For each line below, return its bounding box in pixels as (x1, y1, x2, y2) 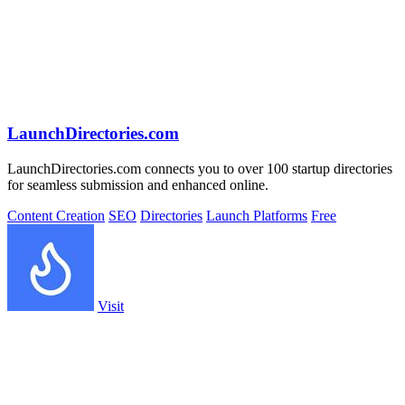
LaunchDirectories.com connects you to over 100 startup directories (7, 160, 392, 176)
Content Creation (7, 207, 105, 223)
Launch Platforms (206, 207, 307, 223)
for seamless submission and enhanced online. (7, 176, 268, 193)
